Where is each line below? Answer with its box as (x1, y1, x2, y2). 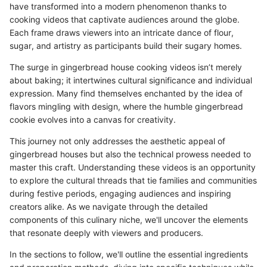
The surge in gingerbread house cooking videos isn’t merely (10, 61, 242, 72)
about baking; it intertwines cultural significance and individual (10, 74, 252, 85)
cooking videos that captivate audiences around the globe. (10, 14, 240, 24)
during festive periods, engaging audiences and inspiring (10, 188, 231, 198)
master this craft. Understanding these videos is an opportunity (10, 162, 256, 172)
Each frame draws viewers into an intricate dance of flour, (10, 27, 234, 38)
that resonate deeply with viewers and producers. (10, 227, 203, 238)
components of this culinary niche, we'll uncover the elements (10, 214, 248, 225)
